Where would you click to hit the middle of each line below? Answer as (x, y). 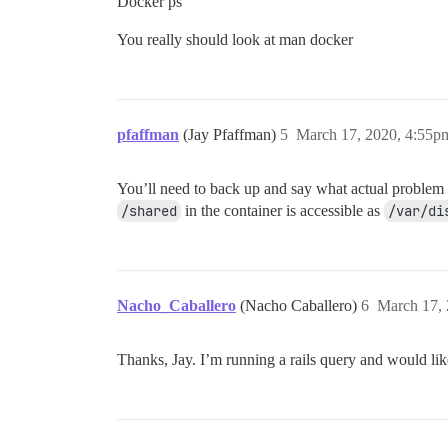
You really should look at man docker (235, 40)
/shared (149, 211)
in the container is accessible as (282, 211)
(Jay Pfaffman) (231, 135)
